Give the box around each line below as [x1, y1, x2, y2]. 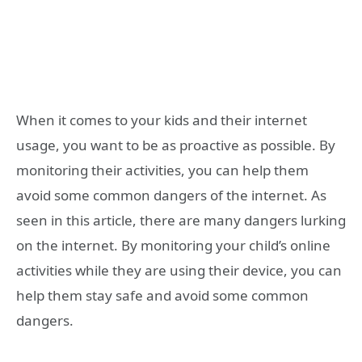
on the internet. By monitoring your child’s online [16, 235, 330, 255]
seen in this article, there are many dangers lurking [16, 210, 346, 229]
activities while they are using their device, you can [16, 260, 342, 280]
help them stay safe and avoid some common [16, 285, 309, 305]
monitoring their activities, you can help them [16, 160, 309, 179]
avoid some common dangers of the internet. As [16, 185, 326, 204]
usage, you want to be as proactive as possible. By [16, 135, 335, 154]
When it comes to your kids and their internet [16, 110, 307, 129]
